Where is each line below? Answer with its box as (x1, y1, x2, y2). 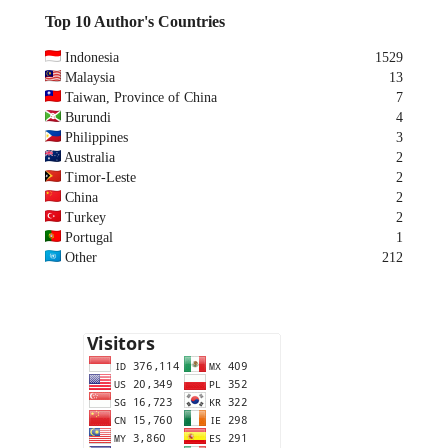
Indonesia (65, 49, 119, 65)
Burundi (65, 109, 111, 125)
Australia (64, 149, 115, 165)
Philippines (65, 129, 128, 145)
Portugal (65, 229, 113, 245)
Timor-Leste (65, 169, 136, 185)
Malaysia (65, 69, 115, 85)
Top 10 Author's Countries (45, 11, 225, 31)
